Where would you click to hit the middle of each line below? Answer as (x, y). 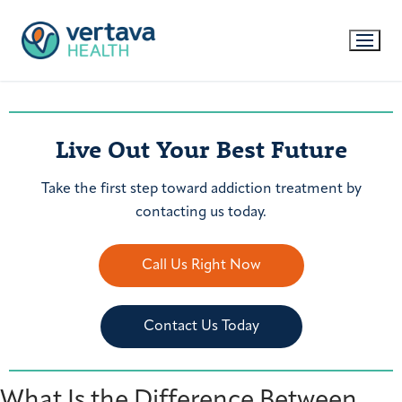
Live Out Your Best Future (201, 149)
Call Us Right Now (201, 266)
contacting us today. (201, 212)
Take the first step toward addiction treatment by (201, 189)
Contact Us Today (201, 327)
